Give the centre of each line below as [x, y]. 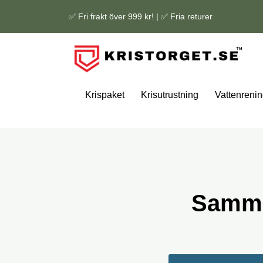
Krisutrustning [169, 95]
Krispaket [104, 95]
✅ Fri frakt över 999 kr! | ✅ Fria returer [141, 16]
